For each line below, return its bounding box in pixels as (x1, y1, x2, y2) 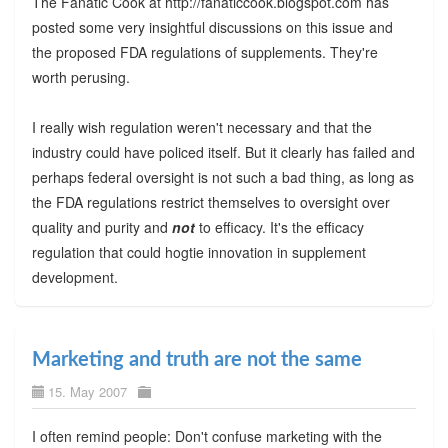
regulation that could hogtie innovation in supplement (31, 241, 366, 262)
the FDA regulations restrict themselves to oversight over (31, 191, 390, 212)
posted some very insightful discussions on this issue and (31, 16, 393, 37)
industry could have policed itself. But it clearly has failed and (31, 141, 415, 162)
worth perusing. (31, 66, 130, 87)
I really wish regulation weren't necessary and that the (31, 116, 372, 137)
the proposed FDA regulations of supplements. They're (31, 41, 378, 62)
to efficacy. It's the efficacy (194, 216, 364, 237)
